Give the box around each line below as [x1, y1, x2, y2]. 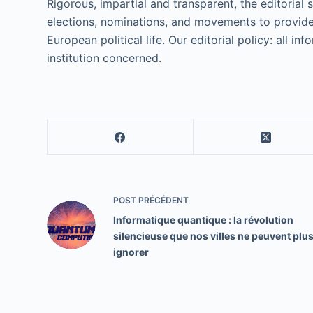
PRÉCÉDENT [136, 195, 189, 205]
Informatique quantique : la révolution [113, 214, 294, 226]
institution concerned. [47, 51, 162, 65]
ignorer [113, 246, 150, 258]
